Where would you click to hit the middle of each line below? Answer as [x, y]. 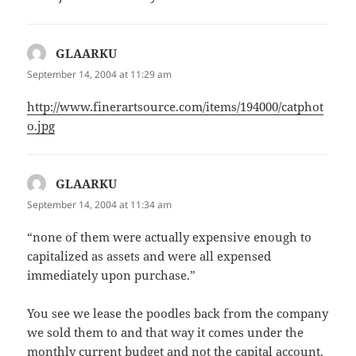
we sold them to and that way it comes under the [166, 333]
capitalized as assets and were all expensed [149, 256]
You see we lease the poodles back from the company [178, 313]
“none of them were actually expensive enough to [170, 237]
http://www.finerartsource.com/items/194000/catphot [176, 106]
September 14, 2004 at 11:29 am [100, 74]
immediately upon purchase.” [112, 275]
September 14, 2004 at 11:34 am [100, 204]
